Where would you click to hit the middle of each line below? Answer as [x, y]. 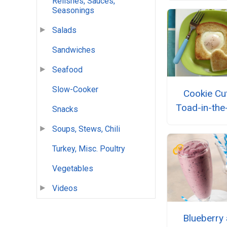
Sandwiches [74, 50]
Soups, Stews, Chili [86, 129]
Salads [64, 30]
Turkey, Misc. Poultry [89, 149]
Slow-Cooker [75, 90]
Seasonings [73, 11]
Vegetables [73, 169]
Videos [65, 188]
